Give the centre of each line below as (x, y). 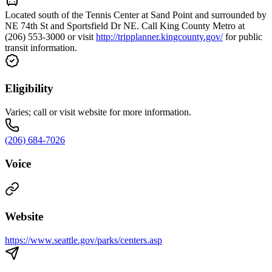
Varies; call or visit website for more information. (98, 112)
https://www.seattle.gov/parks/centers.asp (83, 240)
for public (243, 37)
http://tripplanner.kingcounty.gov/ (159, 37)
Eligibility (29, 89)
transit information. (41, 48)
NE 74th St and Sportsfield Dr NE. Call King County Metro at (125, 26)
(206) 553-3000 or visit (50, 37)
